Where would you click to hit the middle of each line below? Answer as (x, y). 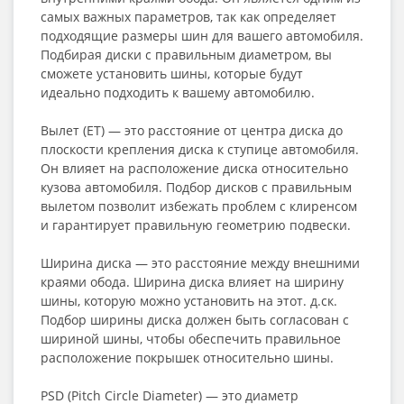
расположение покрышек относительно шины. (187, 358)
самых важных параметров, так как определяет (188, 17)
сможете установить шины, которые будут (172, 73)
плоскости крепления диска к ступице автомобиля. (200, 149)
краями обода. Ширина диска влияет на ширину (192, 282)
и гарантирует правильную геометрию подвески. (196, 225)
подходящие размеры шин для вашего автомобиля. (202, 36)
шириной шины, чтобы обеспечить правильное (191, 339)
